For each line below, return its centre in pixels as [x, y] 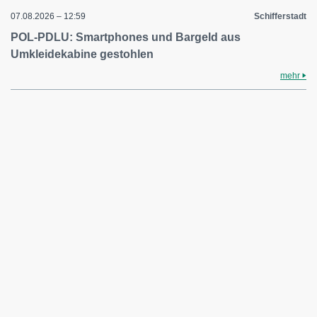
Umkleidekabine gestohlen [82, 54]
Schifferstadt [280, 16]
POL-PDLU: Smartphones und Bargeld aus [126, 37]
